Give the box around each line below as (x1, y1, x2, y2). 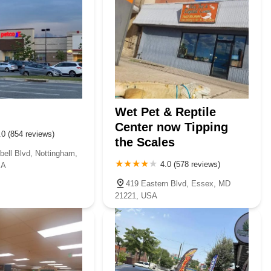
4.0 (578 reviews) (160, 159, 221, 169)
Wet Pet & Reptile (115, 105, 217, 119)
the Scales (115, 135, 175, 149)
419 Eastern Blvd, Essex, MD (126, 178, 231, 188)
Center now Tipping (115, 120, 229, 134)
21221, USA (115, 191, 158, 200)
